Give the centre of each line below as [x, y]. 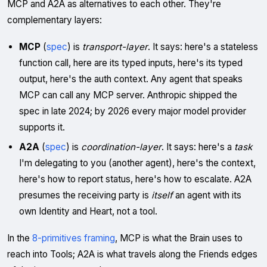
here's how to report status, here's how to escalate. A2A [135, 179]
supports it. [42, 127]
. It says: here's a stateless [203, 47]
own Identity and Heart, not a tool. [88, 211]
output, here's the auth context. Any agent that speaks [131, 79]
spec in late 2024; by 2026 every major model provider [133, 111]
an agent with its [207, 195]
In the [20, 238]
